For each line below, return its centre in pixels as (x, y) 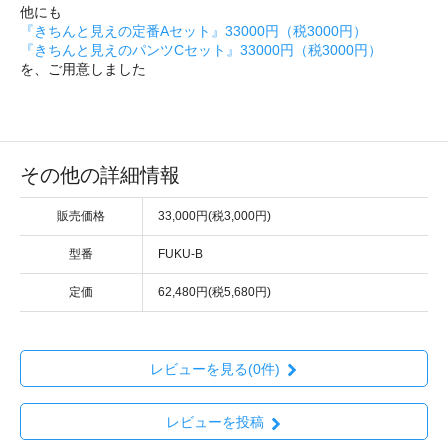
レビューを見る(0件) (214, 368)
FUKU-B (180, 253)
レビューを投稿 (214, 422)
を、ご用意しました (83, 68)
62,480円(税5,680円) (214, 291)
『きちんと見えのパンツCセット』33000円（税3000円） (201, 49)
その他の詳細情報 (100, 174)
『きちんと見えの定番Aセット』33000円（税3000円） (193, 30)
